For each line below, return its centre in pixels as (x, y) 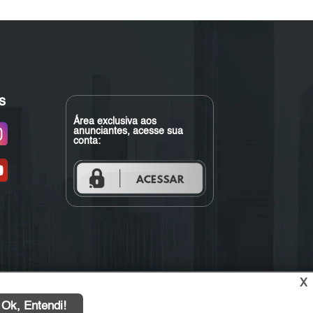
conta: (87, 141)
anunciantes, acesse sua (128, 131)
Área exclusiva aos (115, 121)
